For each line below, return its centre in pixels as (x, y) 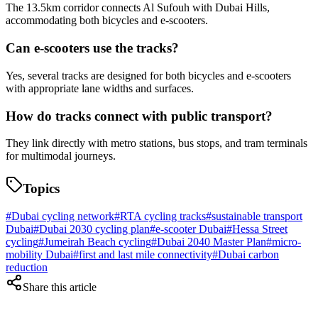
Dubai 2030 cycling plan (94, 229)
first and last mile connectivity (146, 254)
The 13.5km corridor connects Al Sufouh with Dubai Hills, (138, 8)
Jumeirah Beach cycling (98, 241)
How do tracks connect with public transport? (139, 116)
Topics (41, 189)
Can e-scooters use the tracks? (92, 48)
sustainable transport (257, 216)
